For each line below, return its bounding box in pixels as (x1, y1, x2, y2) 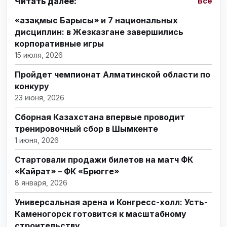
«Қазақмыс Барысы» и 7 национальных (15, 15, 178, 26)
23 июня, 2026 (15, 93, 64, 102)
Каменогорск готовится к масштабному (15, 209, 186, 219)
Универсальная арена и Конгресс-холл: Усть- (15, 197, 208, 208)
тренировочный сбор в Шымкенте (15, 124, 158, 134)
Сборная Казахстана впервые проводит (15, 112, 185, 123)
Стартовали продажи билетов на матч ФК (15, 155, 193, 165)
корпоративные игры (15, 39, 104, 49)
